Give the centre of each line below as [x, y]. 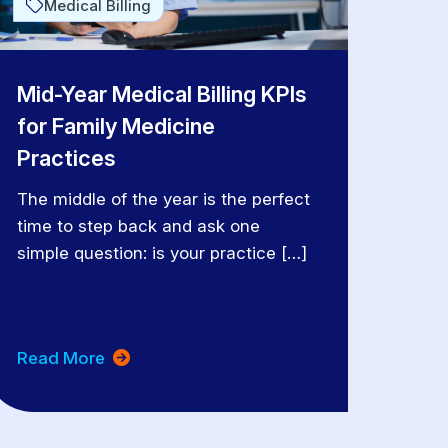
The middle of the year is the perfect [164, 198]
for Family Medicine [116, 125]
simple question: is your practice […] [162, 252]
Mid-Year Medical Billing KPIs [162, 93]
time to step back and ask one [139, 225]
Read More [63, 358]
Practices [67, 157]
